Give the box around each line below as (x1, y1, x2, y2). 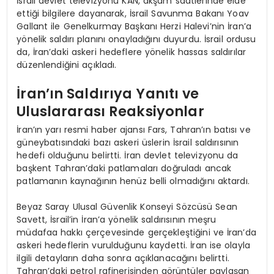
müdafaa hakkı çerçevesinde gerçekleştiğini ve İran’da (17, 226, 256, 239)
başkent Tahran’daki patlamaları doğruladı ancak (17, 161, 232, 174)
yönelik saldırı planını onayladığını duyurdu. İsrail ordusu (17, 32, 256, 45)
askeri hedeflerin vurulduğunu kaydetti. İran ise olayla (17, 239, 250, 251)
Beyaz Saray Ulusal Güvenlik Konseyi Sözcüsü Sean (17, 200, 237, 213)
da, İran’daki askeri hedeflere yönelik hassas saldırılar (17, 45, 246, 58)
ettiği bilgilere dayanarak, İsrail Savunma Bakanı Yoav (17, 7, 249, 20)
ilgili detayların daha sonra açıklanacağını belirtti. (17, 251, 229, 264)
